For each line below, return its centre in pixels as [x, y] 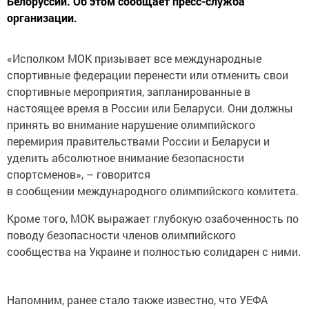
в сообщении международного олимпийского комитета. [153, 191]
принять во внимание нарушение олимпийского [131, 124]
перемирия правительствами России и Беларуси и [138, 141]
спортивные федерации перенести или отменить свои [148, 75]
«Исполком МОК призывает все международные [134, 58]
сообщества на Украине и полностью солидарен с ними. [154, 251]
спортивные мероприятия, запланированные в [129, 91]
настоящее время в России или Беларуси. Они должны [150, 108]
